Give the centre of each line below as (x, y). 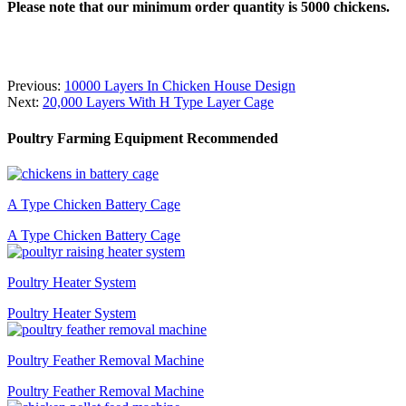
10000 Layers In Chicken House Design (180, 86)
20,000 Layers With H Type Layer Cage (158, 102)
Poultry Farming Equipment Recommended (143, 138)
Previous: (36, 86)
